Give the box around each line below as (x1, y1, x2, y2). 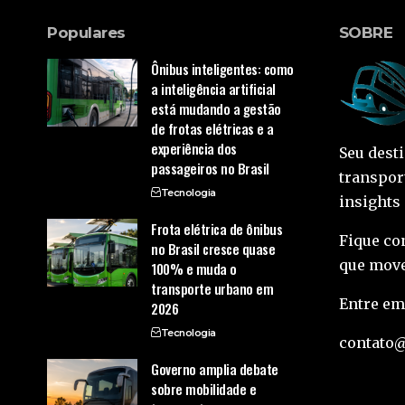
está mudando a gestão (151, 99, 281, 119)
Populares (47, 24, 126, 42)
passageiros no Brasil (151, 158, 269, 179)
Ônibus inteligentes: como (151, 59, 294, 80)
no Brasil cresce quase (151, 239, 276, 259)
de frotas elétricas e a (151, 118, 274, 139)
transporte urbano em (151, 278, 274, 299)
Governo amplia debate (151, 359, 278, 380)
